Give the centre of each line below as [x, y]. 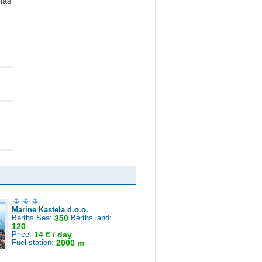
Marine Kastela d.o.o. [50, 210]
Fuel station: [34, 242]
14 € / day [53, 235]
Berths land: [90, 218]
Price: [23, 234]
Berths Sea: [33, 218]
